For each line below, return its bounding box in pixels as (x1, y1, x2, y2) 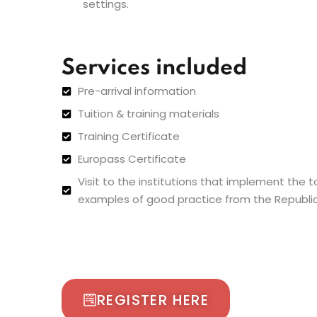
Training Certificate (77, 129, 180, 144)
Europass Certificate (77, 151, 186, 166)
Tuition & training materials (77, 106, 219, 121)
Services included (62, 57, 247, 79)
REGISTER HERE (97, 290, 209, 310)
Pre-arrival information (77, 83, 196, 98)
